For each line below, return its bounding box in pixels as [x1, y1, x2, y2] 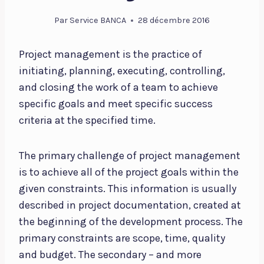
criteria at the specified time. [19, 114, 156, 127]
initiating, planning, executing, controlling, [19, 64, 225, 78]
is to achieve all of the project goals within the [19, 166, 239, 179]
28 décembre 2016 [138, 15, 210, 26]
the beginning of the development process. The [19, 215, 243, 229]
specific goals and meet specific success [19, 97, 213, 111]
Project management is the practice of [19, 48, 202, 61]
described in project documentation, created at [19, 199, 241, 212]
